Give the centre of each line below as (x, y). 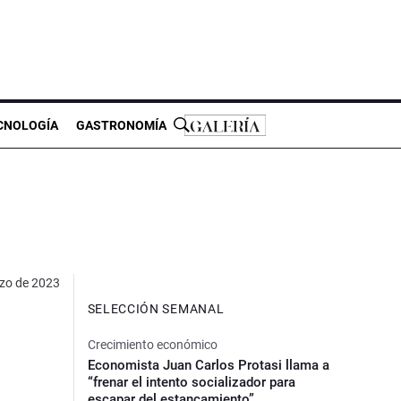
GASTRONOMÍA (121, 125)
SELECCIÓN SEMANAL (156, 308)
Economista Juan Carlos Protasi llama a (208, 365)
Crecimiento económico (152, 344)
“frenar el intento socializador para (191, 382)
